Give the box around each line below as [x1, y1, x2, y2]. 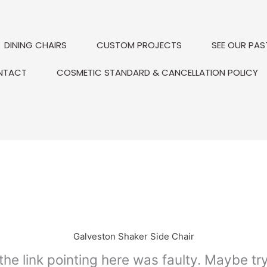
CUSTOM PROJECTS [96, 39, 182, 51]
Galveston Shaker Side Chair [73, 231, 194, 242]
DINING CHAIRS [4, 39, 67, 51]
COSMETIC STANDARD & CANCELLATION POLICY [56, 66, 258, 79]
